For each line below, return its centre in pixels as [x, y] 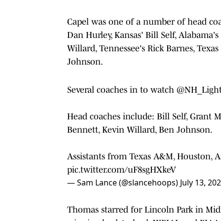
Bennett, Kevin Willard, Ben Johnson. [140, 129]
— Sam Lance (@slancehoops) [124, 182]
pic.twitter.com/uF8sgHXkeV [122, 169]
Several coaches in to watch [122, 90]
